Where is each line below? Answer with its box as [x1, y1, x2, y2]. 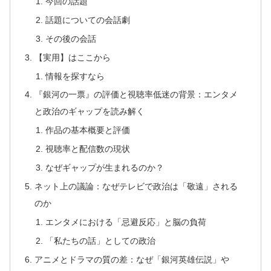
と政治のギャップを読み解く [34, 106, 145, 117]
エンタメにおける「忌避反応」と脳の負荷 [45, 217, 206, 227]
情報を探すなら [45, 71, 105, 81]
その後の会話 [45, 33, 96, 44]
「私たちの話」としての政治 [45, 235, 155, 246]
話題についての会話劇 [45, 15, 130, 25]
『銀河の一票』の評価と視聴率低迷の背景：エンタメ [34, 90, 238, 100]
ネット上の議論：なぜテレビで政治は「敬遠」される [34, 181, 238, 191]
